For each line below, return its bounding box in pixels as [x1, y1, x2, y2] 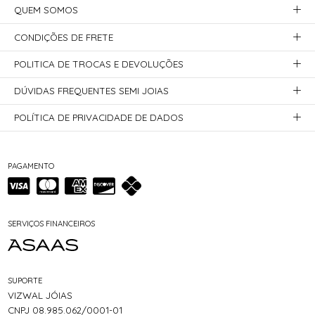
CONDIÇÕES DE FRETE [14, 31, 114, 43]
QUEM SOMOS [14, 4, 79, 16]
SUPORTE [8, 276, 43, 286]
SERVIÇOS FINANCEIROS [8, 218, 96, 229]
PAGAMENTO [8, 161, 55, 172]
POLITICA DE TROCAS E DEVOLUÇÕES [14, 58, 184, 70]
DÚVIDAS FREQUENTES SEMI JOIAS [14, 84, 169, 96]
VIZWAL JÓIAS [8, 290, 73, 302]
